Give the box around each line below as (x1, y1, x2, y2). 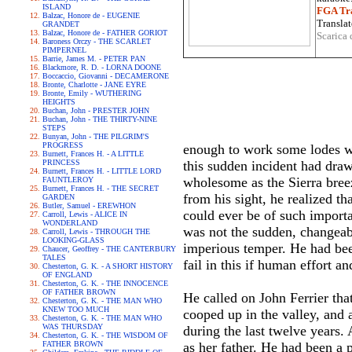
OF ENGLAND (42, 270, 92, 279)
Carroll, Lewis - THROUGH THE (42, 227, 150, 236)
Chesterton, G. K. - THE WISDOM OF (42, 331, 168, 339)
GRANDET (42, 20, 79, 28)
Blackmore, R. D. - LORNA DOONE (42, 63, 161, 71)
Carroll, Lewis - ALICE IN (42, 210, 127, 218)
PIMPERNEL (42, 46, 86, 54)
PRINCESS (42, 158, 80, 167)
